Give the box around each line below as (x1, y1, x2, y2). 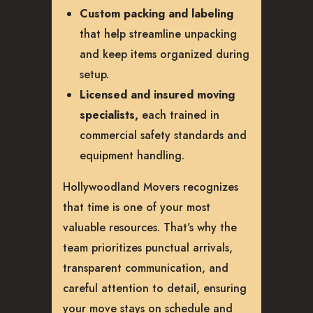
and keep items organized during (80, 45, 249, 62)
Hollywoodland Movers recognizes (63, 178, 238, 195)
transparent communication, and (63, 259, 228, 276)
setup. (80, 66, 109, 82)
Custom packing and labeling (80, 5, 233, 22)
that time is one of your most (63, 198, 210, 215)
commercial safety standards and (80, 126, 247, 143)
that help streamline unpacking (80, 25, 237, 42)
